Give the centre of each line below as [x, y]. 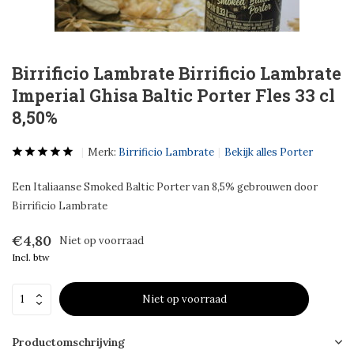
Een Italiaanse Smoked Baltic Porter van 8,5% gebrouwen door [165, 187]
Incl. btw [31, 257]
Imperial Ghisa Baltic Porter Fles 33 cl [173, 95]
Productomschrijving [68, 342]
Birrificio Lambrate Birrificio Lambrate [177, 73]
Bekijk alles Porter [269, 152]
